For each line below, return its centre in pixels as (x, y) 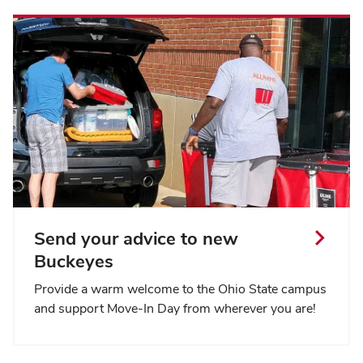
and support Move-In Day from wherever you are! (175, 308)
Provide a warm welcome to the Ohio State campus (180, 288)
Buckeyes (74, 261)
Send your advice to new (136, 238)
